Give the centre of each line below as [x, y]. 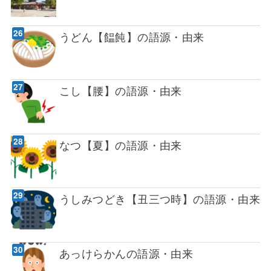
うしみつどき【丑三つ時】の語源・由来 [160, 199]
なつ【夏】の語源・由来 [120, 144]
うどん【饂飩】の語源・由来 [132, 36]
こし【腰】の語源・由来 [120, 90]
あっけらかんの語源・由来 [126, 253]
